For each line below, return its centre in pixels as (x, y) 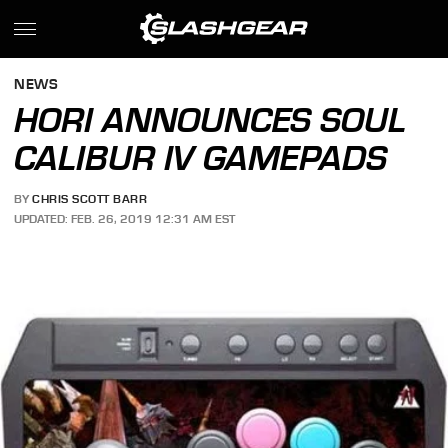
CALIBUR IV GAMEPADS (201, 158)
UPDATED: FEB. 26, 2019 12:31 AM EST (125, 218)
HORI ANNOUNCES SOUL (210, 120)
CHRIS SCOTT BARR (90, 199)
